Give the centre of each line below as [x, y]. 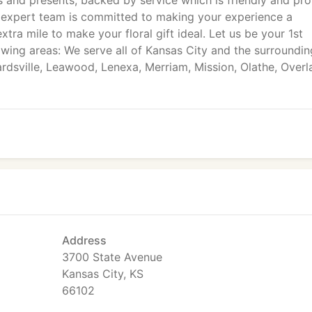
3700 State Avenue [112, 257]
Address [84, 240]
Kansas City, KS [103, 274]
